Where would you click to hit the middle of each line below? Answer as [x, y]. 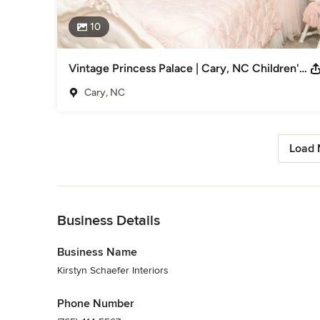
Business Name [97, 252]
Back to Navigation [99, 193]
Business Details [109, 220]
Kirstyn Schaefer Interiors [113, 270]
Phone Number [96, 303]
